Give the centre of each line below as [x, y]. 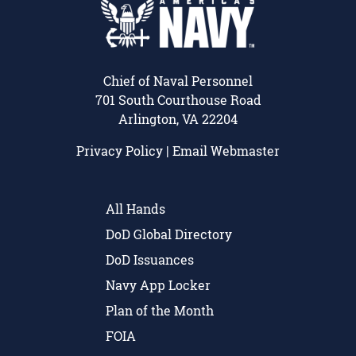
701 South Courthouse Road [178, 99]
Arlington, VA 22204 [178, 118]
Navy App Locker [158, 284]
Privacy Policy [120, 150]
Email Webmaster [226, 150]
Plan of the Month [160, 310]
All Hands [135, 208]
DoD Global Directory [169, 234]
